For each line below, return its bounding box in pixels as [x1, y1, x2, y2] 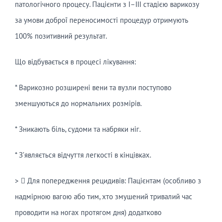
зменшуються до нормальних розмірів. [14, 99, 142, 109]
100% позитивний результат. [14, 31, 107, 41]
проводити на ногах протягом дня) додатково [14, 208, 162, 218]
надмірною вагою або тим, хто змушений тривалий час [14, 192, 192, 202]
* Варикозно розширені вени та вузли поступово [14, 83, 171, 93]
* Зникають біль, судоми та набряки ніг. [14, 124, 141, 134]
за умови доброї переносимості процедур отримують [14, 15, 188, 25]
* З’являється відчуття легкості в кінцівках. [14, 150, 151, 160]
